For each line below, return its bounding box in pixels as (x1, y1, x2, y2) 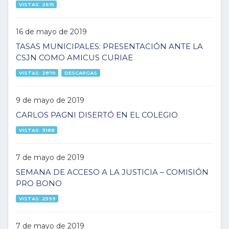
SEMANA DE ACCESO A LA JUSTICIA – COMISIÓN (16, 167, 209, 177)
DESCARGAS (64, 70, 98, 76)
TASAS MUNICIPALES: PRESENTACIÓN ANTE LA (16, 41, 203, 51)
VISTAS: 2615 (18, 1, 54, 7)
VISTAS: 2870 (18, 70, 56, 76)
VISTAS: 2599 (18, 195, 56, 201)
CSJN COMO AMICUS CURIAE (16, 53, 133, 62)
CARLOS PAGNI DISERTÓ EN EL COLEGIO (16, 110, 178, 120)
